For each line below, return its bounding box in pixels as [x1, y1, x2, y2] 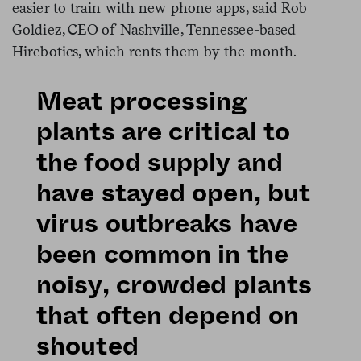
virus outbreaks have [36, 210, 298, 237]
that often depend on [36, 302, 300, 329]
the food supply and [36, 149, 283, 176]
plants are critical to [36, 118, 291, 145]
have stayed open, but [36, 180, 311, 206]
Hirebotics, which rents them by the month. [12, 42, 297, 60]
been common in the [36, 241, 288, 268]
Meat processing [36, 88, 248, 114]
